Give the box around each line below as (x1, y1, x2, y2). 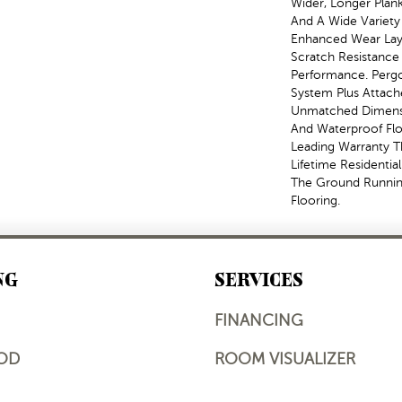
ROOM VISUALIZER (214, 350, 355, 368)
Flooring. (291, 194, 340, 207)
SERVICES (214, 265, 303, 294)
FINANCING (214, 311, 303, 329)
